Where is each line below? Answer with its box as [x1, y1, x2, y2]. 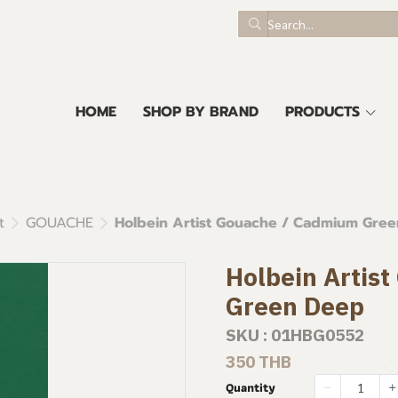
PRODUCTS [285, 101, 360, 123]
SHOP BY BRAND [143, 101, 259, 123]
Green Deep [226, 290, 364, 322]
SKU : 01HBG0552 [226, 324, 364, 346]
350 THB [226, 351, 291, 372]
